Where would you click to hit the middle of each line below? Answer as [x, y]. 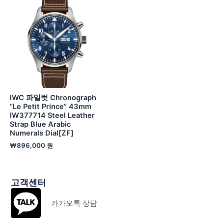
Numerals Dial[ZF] [42, 133]
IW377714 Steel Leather [52, 116]
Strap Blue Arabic [40, 124]
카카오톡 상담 [74, 203]
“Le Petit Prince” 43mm [51, 107]
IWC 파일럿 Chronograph [53, 98]
